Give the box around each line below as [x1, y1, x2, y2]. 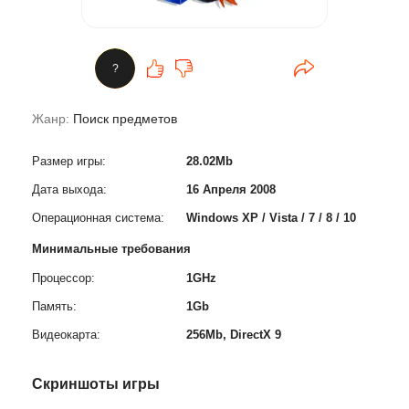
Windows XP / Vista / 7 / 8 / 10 [186, 211, 357, 225]
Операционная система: [32, 211, 164, 225]
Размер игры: [32, 154, 106, 168]
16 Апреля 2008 [186, 183, 277, 196]
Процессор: [32, 271, 95, 285]
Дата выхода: [32, 183, 107, 196]
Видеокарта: [32, 328, 100, 341]
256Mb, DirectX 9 [186, 328, 282, 341]
